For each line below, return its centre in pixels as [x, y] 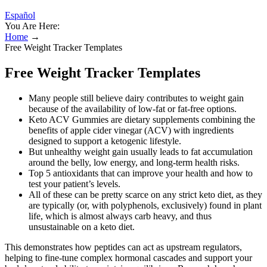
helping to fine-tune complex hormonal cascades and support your [128, 257]
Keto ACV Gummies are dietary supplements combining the [142, 119]
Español [20, 15]
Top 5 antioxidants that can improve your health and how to [141, 173]
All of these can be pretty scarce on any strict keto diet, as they [145, 194]
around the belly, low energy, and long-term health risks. [134, 162]
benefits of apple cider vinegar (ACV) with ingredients [131, 130]
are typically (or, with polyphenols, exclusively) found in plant [145, 205]
